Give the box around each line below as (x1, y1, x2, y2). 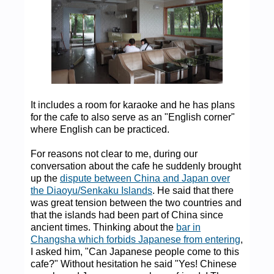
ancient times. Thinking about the (31, 221, 176, 232)
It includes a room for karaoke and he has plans (31, 99, 235, 110)
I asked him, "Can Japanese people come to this (31, 246, 239, 257)
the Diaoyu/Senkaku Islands (31, 185, 152, 196)
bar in (176, 221, 201, 232)
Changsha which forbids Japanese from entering (31, 234, 240, 245)
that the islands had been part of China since (31, 209, 223, 220)
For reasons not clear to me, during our (31, 148, 198, 159)
